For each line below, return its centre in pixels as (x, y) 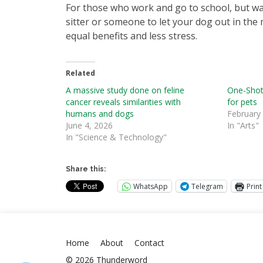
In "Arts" (243, 125)
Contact (149, 243)
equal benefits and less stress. (133, 36)
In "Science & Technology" (116, 137)
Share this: (86, 169)
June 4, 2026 (89, 125)
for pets (242, 102)
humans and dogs (100, 114)
